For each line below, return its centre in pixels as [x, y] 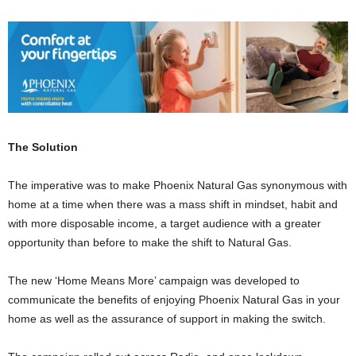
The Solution [43, 147]
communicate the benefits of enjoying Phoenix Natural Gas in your [174, 299]
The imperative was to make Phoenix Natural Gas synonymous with [178, 185]
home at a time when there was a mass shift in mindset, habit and [173, 204]
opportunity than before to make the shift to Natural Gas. [150, 242]
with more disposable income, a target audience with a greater [164, 223]
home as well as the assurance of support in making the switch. [167, 318]
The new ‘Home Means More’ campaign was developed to [154, 280]
